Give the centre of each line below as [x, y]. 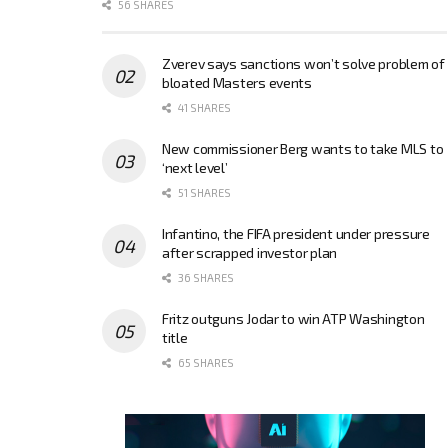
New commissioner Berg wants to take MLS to [303, 148]
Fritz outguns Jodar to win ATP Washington [293, 318]
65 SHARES [205, 362]
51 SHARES [203, 192]
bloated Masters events [237, 82]
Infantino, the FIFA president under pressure [296, 233]
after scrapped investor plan [250, 252]
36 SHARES [205, 277]
